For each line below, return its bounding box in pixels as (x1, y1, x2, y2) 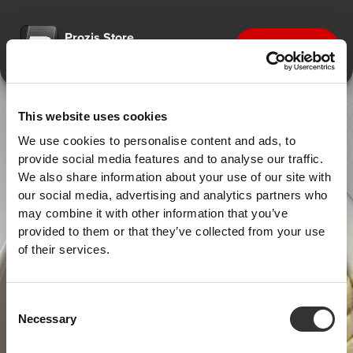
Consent (6, 295, 50, 310)
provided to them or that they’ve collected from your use (17, 224, 325, 238)
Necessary (17, 311, 76, 325)
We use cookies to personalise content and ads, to (17, 133, 296, 147)
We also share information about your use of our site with (17, 169, 332, 184)
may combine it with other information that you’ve (17, 206, 288, 220)
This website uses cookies (17, 110, 168, 124)
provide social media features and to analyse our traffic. (17, 151, 324, 165)
